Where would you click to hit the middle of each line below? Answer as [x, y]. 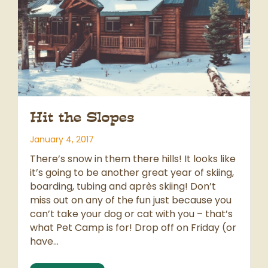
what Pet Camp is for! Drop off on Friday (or [133, 228]
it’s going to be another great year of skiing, [132, 173]
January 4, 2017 [62, 140]
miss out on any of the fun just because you [131, 200]
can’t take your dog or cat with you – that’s [131, 214]
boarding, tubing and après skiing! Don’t [123, 187]
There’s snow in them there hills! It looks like [133, 159]
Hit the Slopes [82, 118]
